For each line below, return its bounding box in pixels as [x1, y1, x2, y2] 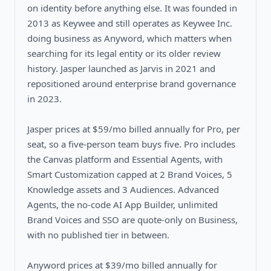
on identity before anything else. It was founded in [27, 1, 237, 14]
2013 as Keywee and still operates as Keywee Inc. [27, 16, 232, 29]
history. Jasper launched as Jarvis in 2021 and [27, 62, 215, 74]
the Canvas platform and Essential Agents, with [27, 152, 223, 165]
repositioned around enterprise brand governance [27, 77, 236, 90]
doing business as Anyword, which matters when [27, 31, 232, 44]
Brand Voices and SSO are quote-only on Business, [27, 213, 238, 226]
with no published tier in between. [27, 228, 169, 241]
